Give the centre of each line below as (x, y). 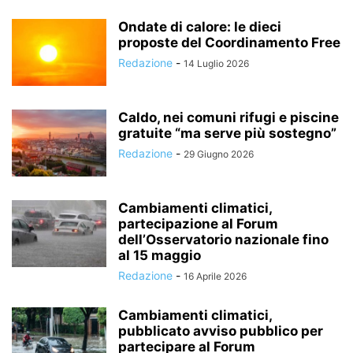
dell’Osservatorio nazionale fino (223, 240)
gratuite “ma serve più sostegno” (227, 133)
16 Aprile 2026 (215, 276)
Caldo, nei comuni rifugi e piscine (229, 117)
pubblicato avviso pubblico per (221, 331)
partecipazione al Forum (198, 224)
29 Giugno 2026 (219, 154)
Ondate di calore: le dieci (200, 27)
